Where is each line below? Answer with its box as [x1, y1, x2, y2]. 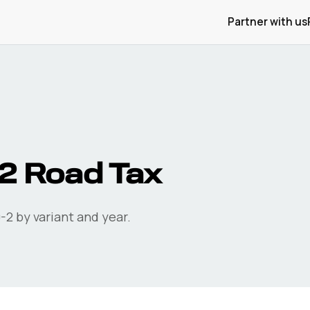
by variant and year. [13, 208, 131, 225]
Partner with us [228, 15, 307, 29]
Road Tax [17, 162, 161, 190]
